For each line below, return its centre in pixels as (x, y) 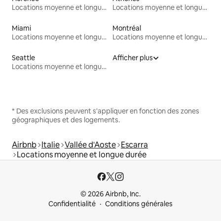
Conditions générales (139, 204)
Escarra (134, 145)
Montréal (127, 28)
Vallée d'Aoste (90, 145)
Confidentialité (72, 204)
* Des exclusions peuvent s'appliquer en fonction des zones (106, 111)
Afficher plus (133, 57)
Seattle (23, 57)
